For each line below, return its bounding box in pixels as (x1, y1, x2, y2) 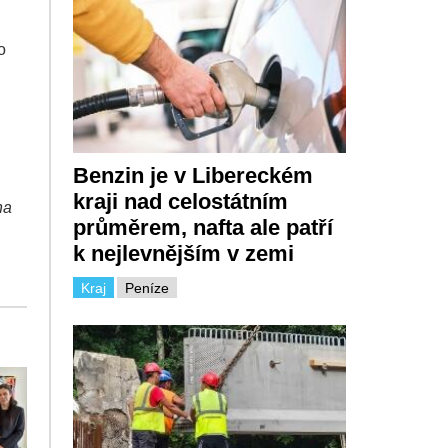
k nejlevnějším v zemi (72, 241, 294, 267)
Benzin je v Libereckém (72, 163, 313, 189)
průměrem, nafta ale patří (72, 215, 333, 241)
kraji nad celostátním (72, 189, 288, 215)
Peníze (124, 280, 169, 297)
